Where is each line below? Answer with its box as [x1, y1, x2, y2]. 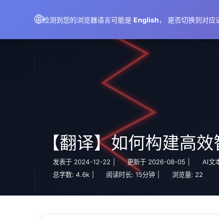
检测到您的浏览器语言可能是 [43, 15, 133, 24]
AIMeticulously [38, 8, 104, 20]
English [133, 15, 159, 24]
